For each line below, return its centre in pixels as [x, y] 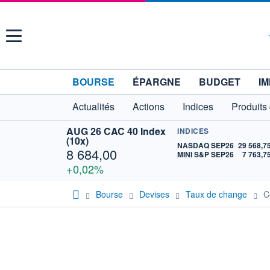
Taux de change [216, 194]
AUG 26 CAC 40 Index [116, 131]
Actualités [93, 106]
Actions [149, 106]
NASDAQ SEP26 [206, 145]
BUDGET [220, 82]
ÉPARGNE [157, 82]
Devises [154, 194]
